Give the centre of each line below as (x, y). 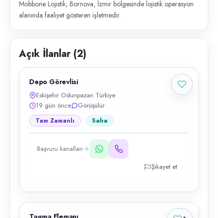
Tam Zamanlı (55, 121)
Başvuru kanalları (60, 149)
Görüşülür (91, 105)
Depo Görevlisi (54, 82)
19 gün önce (54, 105)
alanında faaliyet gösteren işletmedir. (70, 15)
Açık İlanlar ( (48, 54)
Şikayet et (164, 167)
